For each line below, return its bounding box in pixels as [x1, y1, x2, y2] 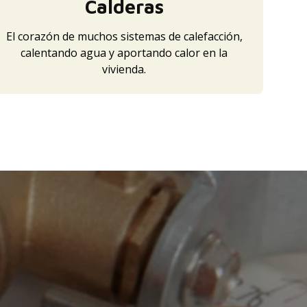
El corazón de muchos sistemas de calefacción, [5, 28, 243, 44]
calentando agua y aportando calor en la [21, 45, 228, 60]
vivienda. [102, 61, 147, 77]
